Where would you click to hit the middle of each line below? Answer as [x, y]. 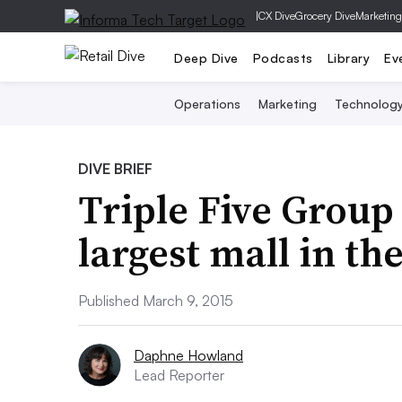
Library [348, 57]
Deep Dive [206, 57]
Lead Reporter [179, 375]
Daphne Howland [188, 355]
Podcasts [283, 57]
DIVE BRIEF [115, 169]
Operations [207, 104]
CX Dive [277, 16]
